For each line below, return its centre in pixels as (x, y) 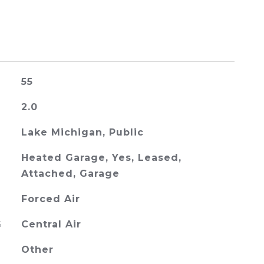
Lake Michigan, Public (82, 132)
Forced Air (50, 199)
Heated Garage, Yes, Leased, (101, 158)
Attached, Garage (70, 174)
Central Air (51, 224)
